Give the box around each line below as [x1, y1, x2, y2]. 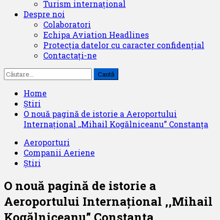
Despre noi [24, 9, 65, 19]
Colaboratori [43, 19, 91, 29]
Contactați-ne [43, 50, 97, 60]
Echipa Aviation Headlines [43, 29, 149, 40]
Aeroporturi [24, 137, 70, 147]
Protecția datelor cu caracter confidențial [43, 40, 204, 50]
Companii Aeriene [24, 147, 95, 158]
